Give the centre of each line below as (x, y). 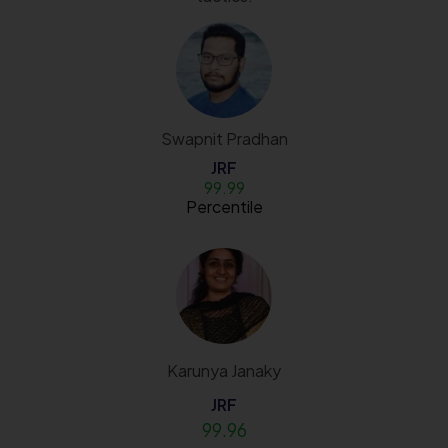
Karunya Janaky (224, 370)
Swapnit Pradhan (224, 138)
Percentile (224, 206)
